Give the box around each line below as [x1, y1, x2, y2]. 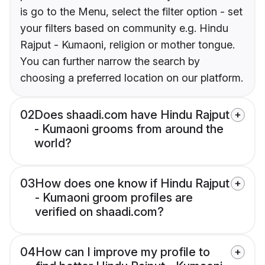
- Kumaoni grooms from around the [34, 122, 224, 137]
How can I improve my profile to [35, 245, 210, 260]
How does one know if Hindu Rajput [35, 176, 230, 191]
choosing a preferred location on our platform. [20, 72, 243, 85]
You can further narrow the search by [20, 55, 200, 68]
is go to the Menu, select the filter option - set [20, 5, 243, 18]
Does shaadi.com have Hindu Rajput [34, 108, 230, 122]
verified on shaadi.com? [35, 205, 164, 219]
